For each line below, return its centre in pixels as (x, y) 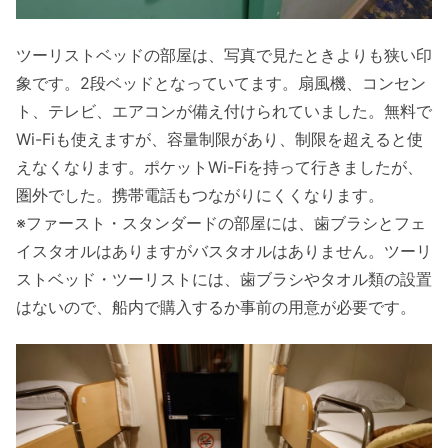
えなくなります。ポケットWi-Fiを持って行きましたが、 (219, 167)
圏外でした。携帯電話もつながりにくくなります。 (200, 195)
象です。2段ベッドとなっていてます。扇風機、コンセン (221, 83)
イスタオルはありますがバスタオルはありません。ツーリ (224, 251)
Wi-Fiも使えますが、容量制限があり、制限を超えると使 (219, 139)
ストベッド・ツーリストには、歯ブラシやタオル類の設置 (224, 279)
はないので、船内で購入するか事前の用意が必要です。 (216, 307)
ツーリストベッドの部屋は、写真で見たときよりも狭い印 (224, 55)
